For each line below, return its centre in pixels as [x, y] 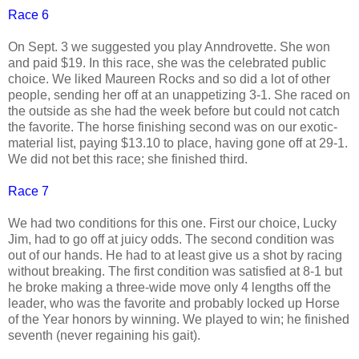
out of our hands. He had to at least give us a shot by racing [175, 255]
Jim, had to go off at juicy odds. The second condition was [171, 239]
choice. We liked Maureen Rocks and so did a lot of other [169, 79]
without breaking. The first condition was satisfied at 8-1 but [175, 271]
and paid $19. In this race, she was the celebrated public [167, 63]
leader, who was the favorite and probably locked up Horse [174, 303]
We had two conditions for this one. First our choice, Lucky [172, 223]
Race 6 [28, 14]
